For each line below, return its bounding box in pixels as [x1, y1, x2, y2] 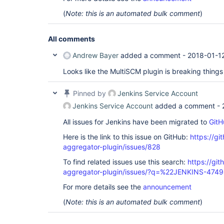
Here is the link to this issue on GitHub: [63, 132, 190, 141]
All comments [48, 34, 95, 43]
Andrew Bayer [72, 51, 118, 59]
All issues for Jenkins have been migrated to [63, 117, 209, 126]
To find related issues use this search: [63, 157, 187, 166]
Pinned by [71, 89, 108, 97]
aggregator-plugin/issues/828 [63, 142, 160, 151]
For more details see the [63, 182, 143, 191]
